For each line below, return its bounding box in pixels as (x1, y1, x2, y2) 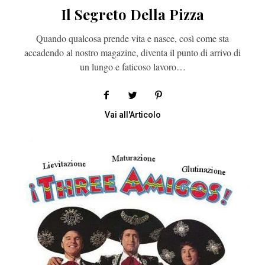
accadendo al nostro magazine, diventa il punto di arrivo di (24, 46, 241, 59)
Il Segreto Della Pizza (61, 4, 204, 24)
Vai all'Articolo (104, 109, 161, 119)
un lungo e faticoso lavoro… (79, 60, 186, 73)
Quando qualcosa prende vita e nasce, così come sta (36, 31, 229, 44)
